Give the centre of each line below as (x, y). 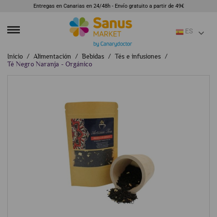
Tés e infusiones (138, 56)
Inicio (15, 56)
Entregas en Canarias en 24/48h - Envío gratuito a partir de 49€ (108, 6)
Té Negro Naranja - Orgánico (50, 64)
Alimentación (52, 56)
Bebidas (93, 56)
